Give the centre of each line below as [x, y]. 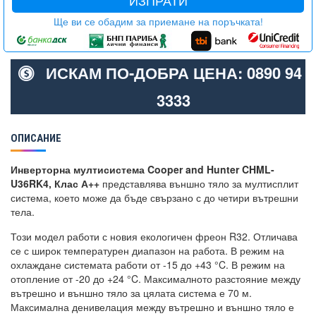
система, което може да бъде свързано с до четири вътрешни [154, 197]
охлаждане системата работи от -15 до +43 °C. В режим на [148, 265]
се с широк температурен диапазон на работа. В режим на [147, 250]
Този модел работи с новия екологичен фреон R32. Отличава [154, 236]
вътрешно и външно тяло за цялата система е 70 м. [131, 293]
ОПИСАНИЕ [36, 138]
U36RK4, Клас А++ [55, 183]
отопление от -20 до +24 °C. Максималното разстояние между [156, 279]
